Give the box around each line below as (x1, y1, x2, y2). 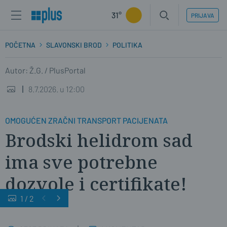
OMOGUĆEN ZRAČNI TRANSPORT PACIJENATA (5, 116, 168, 125)
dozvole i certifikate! (5, 172, 187, 196)
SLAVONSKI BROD (46, 41, 102, 49)
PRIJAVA (191, 11, 214, 19)
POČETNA (5, 41, 35, 49)
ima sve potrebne (5, 150, 158, 174)
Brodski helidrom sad (5, 128, 193, 152)
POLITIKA (112, 41, 142, 49)
